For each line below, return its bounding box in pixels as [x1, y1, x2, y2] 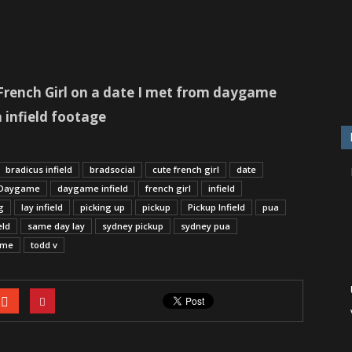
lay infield [21, 201, 63, 213]
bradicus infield [5, 163, 72, 175]
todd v [31, 239, 57, 251]
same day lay [27, 220, 85, 232]
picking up [80, 201, 125, 213]
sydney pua [181, 220, 230, 232]
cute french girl [152, 163, 219, 175]
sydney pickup [102, 220, 163, 232]
